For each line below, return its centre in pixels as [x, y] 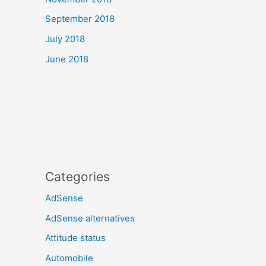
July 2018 [65, 39]
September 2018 [80, 19]
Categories [77, 176]
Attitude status [75, 238]
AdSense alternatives [90, 218]
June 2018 [67, 59]
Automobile [69, 258]
